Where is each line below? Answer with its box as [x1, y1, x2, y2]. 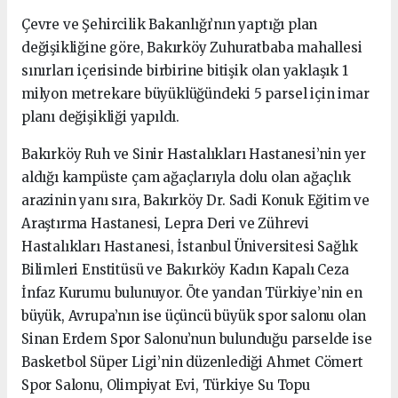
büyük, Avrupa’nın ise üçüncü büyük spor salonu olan [21, 306, 367, 324]
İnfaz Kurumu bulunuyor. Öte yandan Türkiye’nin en [21, 283, 362, 301]
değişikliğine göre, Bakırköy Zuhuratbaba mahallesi [21, 38, 362, 56]
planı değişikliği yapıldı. [21, 107, 180, 125]
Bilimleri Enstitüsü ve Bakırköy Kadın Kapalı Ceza [21, 260, 349, 278]
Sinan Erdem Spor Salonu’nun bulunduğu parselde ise [21, 330, 372, 347]
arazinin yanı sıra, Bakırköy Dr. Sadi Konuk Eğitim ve [21, 191, 370, 209]
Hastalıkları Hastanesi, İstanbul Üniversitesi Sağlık [21, 237, 359, 255]
